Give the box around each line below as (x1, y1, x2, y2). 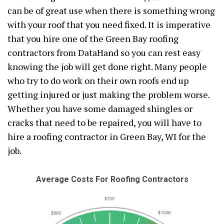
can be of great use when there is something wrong (7, 4, 215, 16)
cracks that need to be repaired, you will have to (7, 116, 201, 128)
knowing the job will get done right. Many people (7, 60, 207, 72)
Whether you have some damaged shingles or (7, 102, 192, 114)
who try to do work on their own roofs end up (7, 74, 188, 86)
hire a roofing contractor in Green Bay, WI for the (7, 130, 206, 142)
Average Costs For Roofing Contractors (35, 174, 188, 184)
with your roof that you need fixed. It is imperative (7, 18, 210, 30)
